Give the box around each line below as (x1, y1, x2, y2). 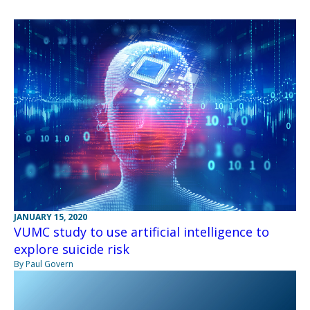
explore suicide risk (14, 240, 129, 257)
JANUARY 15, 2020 (14, 210, 87, 223)
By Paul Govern (14, 257, 73, 270)
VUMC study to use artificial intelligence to (14, 223, 269, 240)
